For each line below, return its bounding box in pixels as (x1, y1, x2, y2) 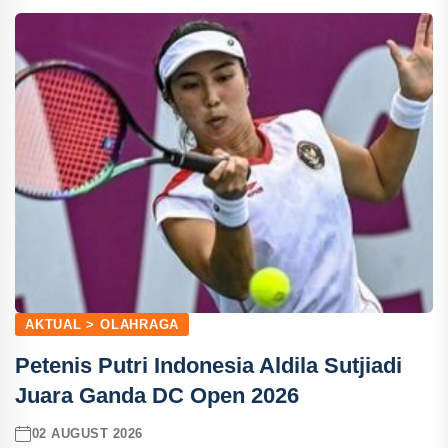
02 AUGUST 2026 (31, 426, 143, 442)
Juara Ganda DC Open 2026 (15, 382, 299, 408)
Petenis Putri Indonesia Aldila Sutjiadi (15, 352, 402, 378)
